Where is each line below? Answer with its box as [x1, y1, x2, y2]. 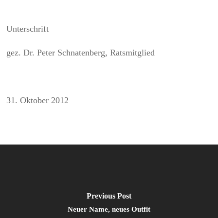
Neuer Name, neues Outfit [67, 205, 150, 213]
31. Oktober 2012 [6, 95, 69, 105]
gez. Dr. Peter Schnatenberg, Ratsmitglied [6, 48, 155, 57]
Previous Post [86, 191, 131, 200]
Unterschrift [6, 24, 49, 34]
